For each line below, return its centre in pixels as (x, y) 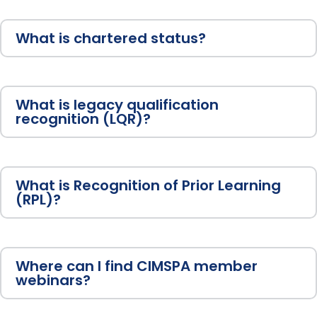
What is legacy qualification (117, 105)
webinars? (53, 281)
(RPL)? (38, 200)
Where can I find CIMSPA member (137, 266)
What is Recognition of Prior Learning (148, 186)
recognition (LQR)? (83, 119)
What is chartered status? (111, 39)
